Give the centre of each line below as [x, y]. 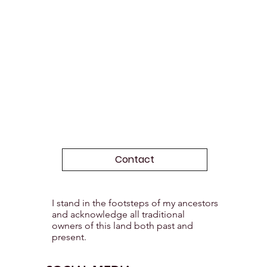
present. [70, 237]
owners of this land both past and [122, 226]
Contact [135, 159]
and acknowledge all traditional [118, 215]
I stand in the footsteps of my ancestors [135, 203]
